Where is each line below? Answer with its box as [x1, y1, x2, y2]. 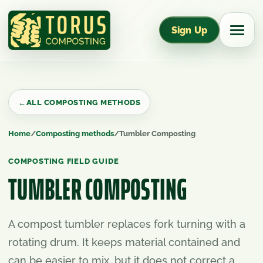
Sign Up [171, 24, 207, 36]
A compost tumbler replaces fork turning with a [8, 218, 245, 230]
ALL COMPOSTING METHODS [26, 97, 141, 107]
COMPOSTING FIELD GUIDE [8, 157, 119, 166]
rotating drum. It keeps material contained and [8, 236, 240, 248]
